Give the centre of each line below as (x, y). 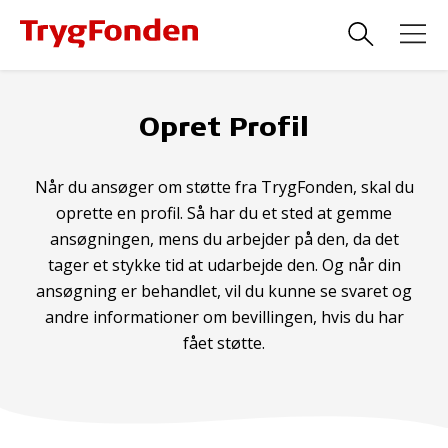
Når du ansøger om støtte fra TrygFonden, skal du (224, 187)
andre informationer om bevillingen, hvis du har (224, 317)
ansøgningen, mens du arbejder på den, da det (224, 239)
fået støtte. (224, 343)
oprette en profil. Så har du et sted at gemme (224, 213)
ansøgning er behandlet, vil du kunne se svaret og (224, 291)
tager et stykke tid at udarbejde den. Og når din (224, 265)
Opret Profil (224, 125)
